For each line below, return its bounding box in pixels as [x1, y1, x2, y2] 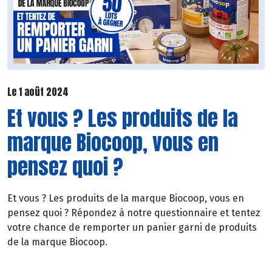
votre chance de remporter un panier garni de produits [7, 222, 257, 234]
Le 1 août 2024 [7, 84, 69, 99]
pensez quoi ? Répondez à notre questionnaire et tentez [7, 207, 260, 219]
